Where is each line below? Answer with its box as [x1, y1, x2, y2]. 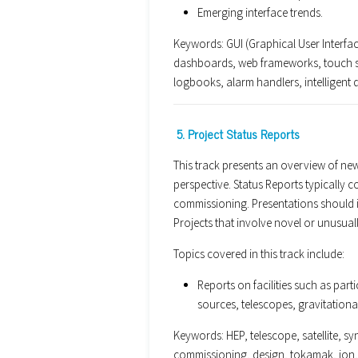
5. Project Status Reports [177, 123, 300, 144]
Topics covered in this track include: [173, 245, 344, 261]
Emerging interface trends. [197, 4, 323, 20]
